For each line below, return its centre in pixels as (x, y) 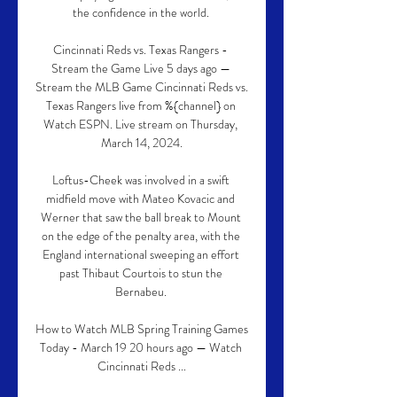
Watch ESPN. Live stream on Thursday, (140, 124)
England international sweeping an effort (140, 254)
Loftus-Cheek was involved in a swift (140, 180)
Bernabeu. (142, 292)
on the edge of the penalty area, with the (140, 236)
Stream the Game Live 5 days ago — (140, 68)
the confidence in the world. (142, 12)
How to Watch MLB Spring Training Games (142, 329)
